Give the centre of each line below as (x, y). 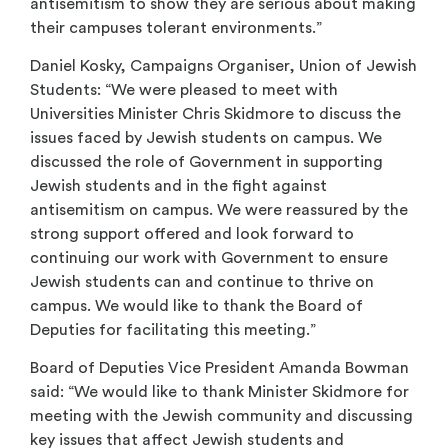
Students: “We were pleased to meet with (184, 89)
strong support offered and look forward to (192, 233)
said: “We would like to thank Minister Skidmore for (219, 392)
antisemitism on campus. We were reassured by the (219, 209)
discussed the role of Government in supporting (206, 161)
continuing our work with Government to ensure (209, 257)
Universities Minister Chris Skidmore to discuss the (215, 113)
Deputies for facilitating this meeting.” (173, 329)
